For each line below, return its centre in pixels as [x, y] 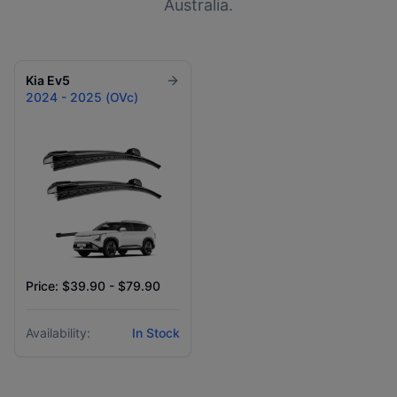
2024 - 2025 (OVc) [82, 97]
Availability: [58, 333]
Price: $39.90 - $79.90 [93, 286]
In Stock [156, 333]
